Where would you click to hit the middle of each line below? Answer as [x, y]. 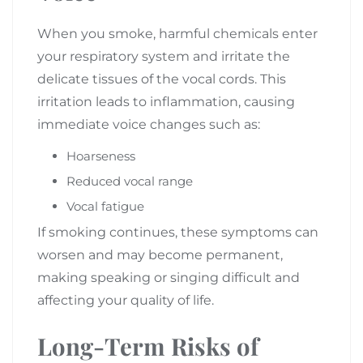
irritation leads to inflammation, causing [166, 101]
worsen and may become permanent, [160, 254]
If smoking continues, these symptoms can [178, 232]
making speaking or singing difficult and [169, 277]
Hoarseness [101, 156]
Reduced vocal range [130, 181]
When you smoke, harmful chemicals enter [177, 33]
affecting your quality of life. [126, 300]
